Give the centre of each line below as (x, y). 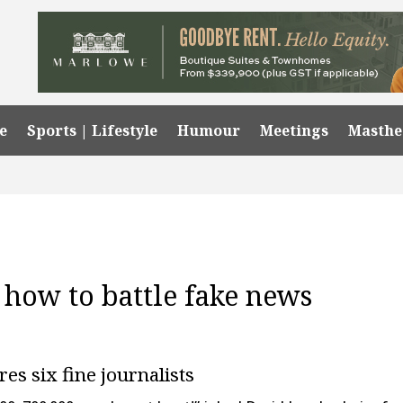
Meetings (295, 130)
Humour (209, 130)
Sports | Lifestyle (93, 130)
